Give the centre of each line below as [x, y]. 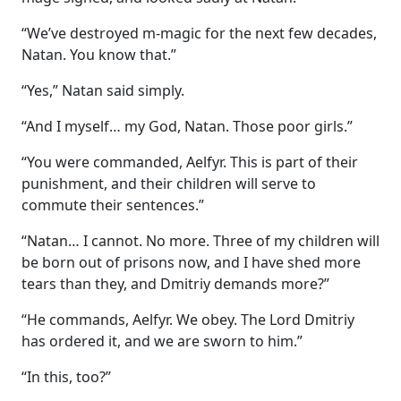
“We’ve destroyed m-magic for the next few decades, [199, 33]
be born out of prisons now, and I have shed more [191, 262]
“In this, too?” [66, 376]
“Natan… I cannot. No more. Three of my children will [200, 240]
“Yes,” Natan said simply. [103, 90]
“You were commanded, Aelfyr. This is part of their [190, 162]
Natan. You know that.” [99, 54]
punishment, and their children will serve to [169, 183]
